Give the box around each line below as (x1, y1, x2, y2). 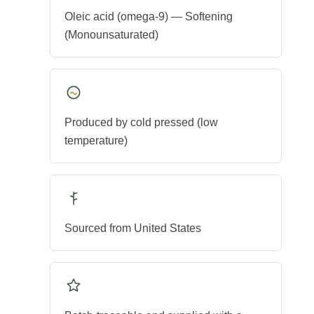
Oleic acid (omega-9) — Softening (64, 11, 233, 23)
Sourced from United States (64, 222, 201, 235)
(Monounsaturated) (64, 29, 158, 41)
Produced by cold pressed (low (64, 116, 218, 129)
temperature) (64, 135, 128, 147)
